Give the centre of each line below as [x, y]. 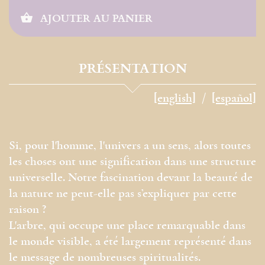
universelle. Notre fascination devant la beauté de [131, 178]
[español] [234, 99]
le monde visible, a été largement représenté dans [130, 242]
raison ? [28, 210]
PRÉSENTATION [132, 67]
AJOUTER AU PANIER [95, 18]
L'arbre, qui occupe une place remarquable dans [127, 226]
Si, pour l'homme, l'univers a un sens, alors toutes [130, 146]
